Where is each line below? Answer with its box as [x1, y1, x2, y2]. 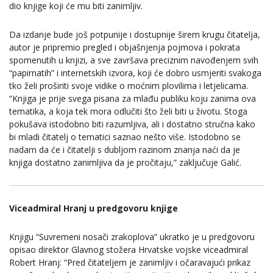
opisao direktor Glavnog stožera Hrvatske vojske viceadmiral [9, 244, 248, 256]
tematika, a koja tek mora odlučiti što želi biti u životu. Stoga [9, 105, 247, 118]
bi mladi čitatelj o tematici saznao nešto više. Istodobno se [9, 131, 241, 143]
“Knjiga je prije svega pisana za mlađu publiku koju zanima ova [9, 93, 256, 105]
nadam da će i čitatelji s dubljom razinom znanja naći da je [9, 144, 240, 156]
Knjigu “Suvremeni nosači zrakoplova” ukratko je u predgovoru [9, 231, 255, 243]
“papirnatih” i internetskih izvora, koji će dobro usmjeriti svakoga [9, 67, 261, 79]
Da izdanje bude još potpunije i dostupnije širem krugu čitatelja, [9, 29, 260, 41]
